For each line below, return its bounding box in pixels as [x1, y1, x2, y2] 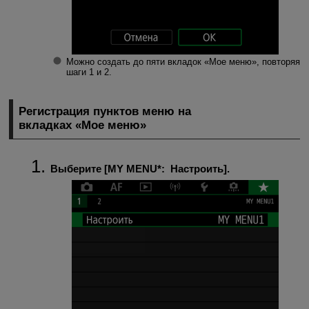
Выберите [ [50, 163, 108, 175]
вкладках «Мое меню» [19, 119, 147, 132]
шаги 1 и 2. [66, 66, 112, 77]
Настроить [170, 163, 223, 175]
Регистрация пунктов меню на [19, 105, 192, 119]
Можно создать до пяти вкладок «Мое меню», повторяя [66, 56, 300, 67]
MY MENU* [107, 163, 161, 175]
